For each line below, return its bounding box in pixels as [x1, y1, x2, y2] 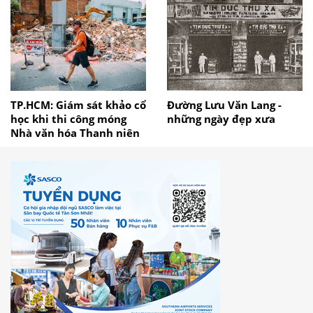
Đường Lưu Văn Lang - [167, 97, 282, 112]
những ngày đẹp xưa [167, 111, 275, 126]
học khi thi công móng [10, 111, 126, 126]
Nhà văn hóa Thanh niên [10, 125, 140, 140]
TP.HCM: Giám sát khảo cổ [10, 97, 146, 112]
